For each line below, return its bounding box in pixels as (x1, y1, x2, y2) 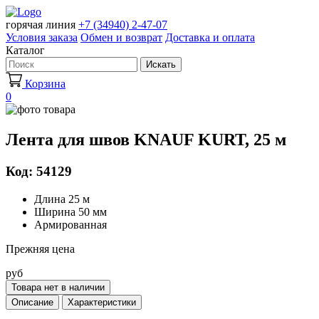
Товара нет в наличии (11, 281, 105, 293)
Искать (146, 59, 176, 70)
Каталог (6, 44, 45, 56)
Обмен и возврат (80, 31, 162, 43)
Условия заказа (6, 31, 78, 43)
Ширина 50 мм (34, 205, 107, 218)
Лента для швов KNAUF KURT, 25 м (6, 130, 286, 149)
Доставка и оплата (165, 31, 255, 43)
